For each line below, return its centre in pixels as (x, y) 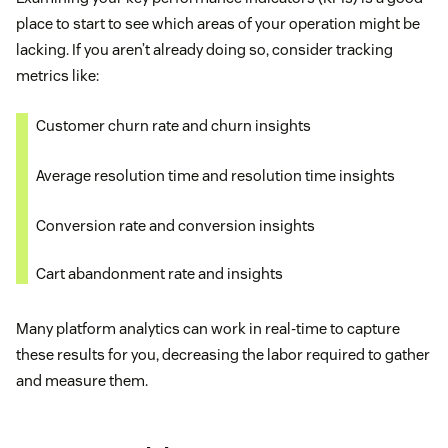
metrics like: (57, 76)
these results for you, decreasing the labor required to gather (223, 355)
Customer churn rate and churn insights (173, 126)
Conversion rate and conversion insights (175, 226)
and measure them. (82, 381)
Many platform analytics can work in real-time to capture (208, 329)
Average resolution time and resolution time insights (215, 176)
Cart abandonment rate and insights (159, 274)
